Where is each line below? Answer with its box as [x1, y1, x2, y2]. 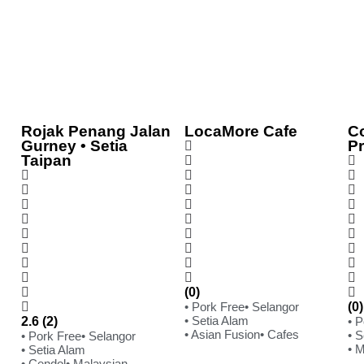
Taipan [21, 151, 71, 169]
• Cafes [260, 327, 299, 341]
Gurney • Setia [21, 136, 128, 154]
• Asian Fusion [184, 327, 260, 341]
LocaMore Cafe [184, 122, 297, 140]
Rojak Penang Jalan [21, 122, 171, 140]
